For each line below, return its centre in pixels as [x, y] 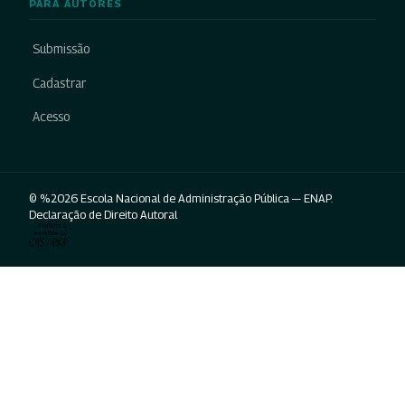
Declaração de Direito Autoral [103, 214]
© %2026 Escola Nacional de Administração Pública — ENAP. [181, 198]
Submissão [61, 49]
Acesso [52, 117]
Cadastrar [59, 83]
